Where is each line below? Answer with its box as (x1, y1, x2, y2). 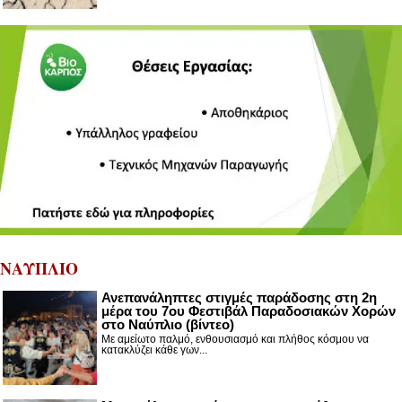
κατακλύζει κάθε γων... (101, 343, 207, 356)
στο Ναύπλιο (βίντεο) (101, 316, 234, 332)
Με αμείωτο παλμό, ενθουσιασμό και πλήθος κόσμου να (101, 332, 369, 345)
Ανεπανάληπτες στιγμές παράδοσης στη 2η (101, 289, 377, 305)
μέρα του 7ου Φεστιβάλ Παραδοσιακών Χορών (101, 302, 396, 319)
